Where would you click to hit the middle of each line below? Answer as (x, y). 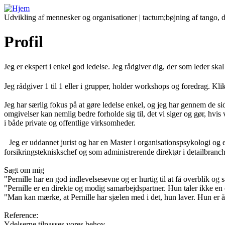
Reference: (21, 215)
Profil (24, 42)
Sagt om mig (24, 170)
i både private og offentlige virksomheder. (70, 123)
